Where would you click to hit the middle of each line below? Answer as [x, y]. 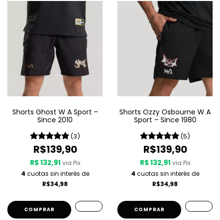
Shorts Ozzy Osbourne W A [165, 112]
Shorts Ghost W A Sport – [55, 112]
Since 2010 [55, 120]
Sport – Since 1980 [165, 120]
